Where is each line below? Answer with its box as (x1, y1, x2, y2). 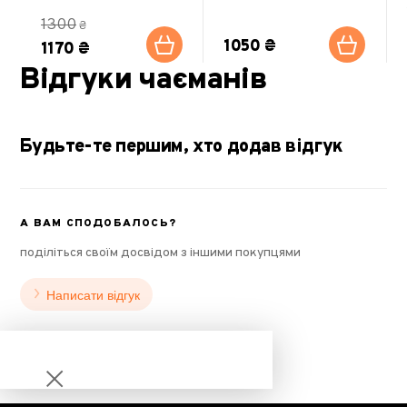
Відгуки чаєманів (20, 62, 268, 99)
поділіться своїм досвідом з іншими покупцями (20, 244, 302, 261)
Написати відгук (46, 287, 141, 303)
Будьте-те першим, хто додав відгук (20, 134, 342, 159)
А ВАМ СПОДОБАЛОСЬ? (20, 215, 176, 231)
